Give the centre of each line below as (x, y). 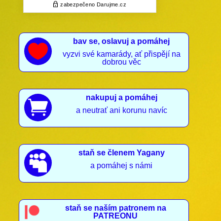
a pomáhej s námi (122, 166)
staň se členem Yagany (121, 153)
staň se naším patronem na (115, 208)
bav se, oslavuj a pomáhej (122, 41)
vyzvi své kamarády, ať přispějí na (121, 54)
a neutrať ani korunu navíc (121, 110)
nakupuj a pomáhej (121, 98)
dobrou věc (121, 62)
